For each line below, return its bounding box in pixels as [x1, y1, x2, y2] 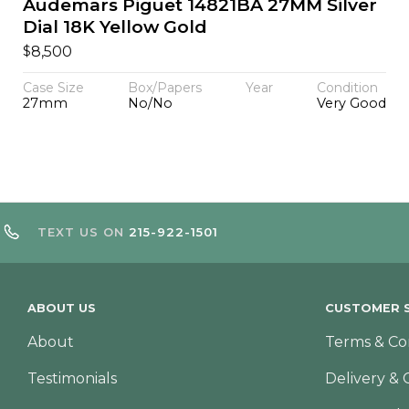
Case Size [22, 79, 84, 96]
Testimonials [26, 370, 117, 388]
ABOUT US [26, 300, 96, 315]
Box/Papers [127, 79, 202, 96]
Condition [317, 79, 379, 96]
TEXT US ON [37, 225, 129, 240]
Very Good [317, 94, 387, 111]
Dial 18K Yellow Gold [22, 16, 207, 37]
